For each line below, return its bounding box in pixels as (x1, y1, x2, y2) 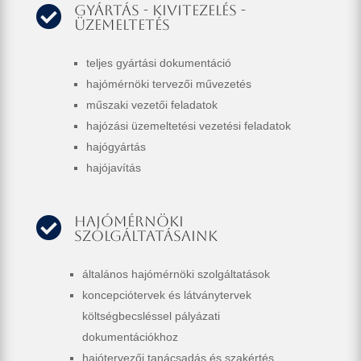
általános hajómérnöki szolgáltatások (81, 268, 270, 281)
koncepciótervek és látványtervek (81, 288, 251, 302)
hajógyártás (85, 140, 146, 154)
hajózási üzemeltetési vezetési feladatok (85, 119, 291, 133)
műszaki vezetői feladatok (85, 98, 218, 112)
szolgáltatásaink (73, 227, 218, 245)
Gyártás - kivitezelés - (73, 2, 246, 19)
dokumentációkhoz (81, 330, 178, 344)
